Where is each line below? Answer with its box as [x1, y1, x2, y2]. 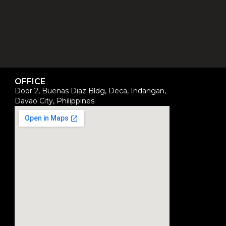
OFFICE [15, 77, 46, 86]
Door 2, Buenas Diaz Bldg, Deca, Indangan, [15, 86, 166, 95]
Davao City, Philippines [15, 96, 95, 105]
